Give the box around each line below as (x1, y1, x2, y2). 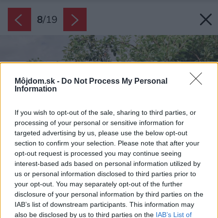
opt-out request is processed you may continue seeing (15, 149, 182, 157)
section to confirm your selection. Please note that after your (15, 139, 200, 147)
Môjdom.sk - (15, 76, 61, 85)
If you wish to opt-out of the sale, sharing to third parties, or (15, 108, 196, 116)
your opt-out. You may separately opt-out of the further (15, 180, 182, 188)
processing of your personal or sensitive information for (15, 118, 184, 127)
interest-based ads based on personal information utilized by (15, 159, 200, 167)
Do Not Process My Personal (61, 76, 167, 85)
